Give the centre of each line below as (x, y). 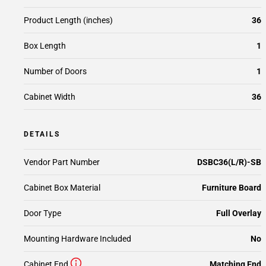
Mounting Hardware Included (77, 239)
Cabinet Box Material (62, 188)
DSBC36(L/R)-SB (229, 162)
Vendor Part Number (62, 162)
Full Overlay (239, 213)
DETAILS (42, 134)
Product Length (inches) (68, 20)
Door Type (42, 213)
